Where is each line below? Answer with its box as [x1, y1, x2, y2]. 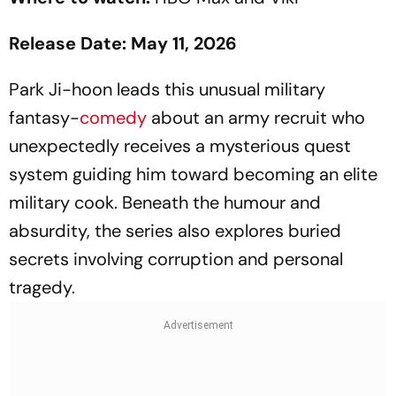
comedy [80, 106, 147, 130]
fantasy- [9, 106, 80, 130]
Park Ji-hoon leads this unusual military [9, 78, 325, 102]
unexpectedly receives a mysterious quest [9, 134, 351, 158]
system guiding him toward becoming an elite [9, 163, 377, 187]
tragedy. [9, 276, 75, 300]
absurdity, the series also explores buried [9, 219, 341, 243]
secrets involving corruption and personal [9, 247, 343, 271]
